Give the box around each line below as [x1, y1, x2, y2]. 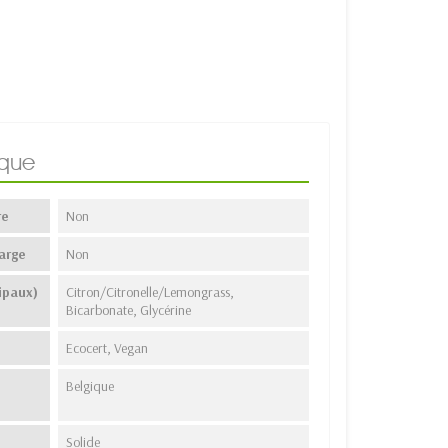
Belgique [66, 376, 115, 395]
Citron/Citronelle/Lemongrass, [66, 282, 235, 301]
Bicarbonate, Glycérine [66, 300, 192, 319]
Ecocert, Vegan [66, 338, 149, 357]
